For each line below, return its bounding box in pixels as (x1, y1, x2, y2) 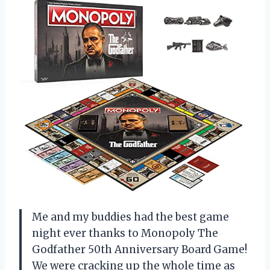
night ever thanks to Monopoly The (32, 227, 218, 240)
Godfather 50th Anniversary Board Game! (32, 243, 247, 257)
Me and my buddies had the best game (32, 210, 229, 224)
